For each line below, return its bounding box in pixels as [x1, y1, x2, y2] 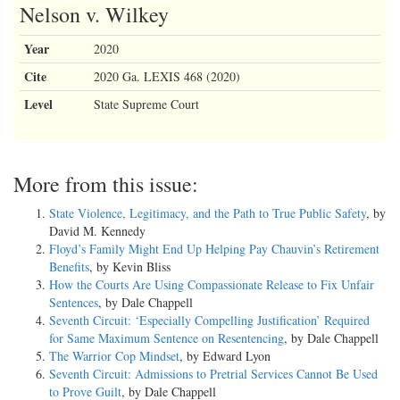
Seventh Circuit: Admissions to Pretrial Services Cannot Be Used [49, 365, 378, 383]
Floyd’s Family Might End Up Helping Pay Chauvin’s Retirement [49, 240, 379, 258]
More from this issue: [13, 170, 198, 199]
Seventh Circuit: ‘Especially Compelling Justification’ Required [49, 312, 370, 329]
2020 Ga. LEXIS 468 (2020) [94, 68, 240, 86]
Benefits [49, 258, 89, 276]
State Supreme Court [94, 96, 199, 113]
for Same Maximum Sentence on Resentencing [49, 329, 284, 347]
